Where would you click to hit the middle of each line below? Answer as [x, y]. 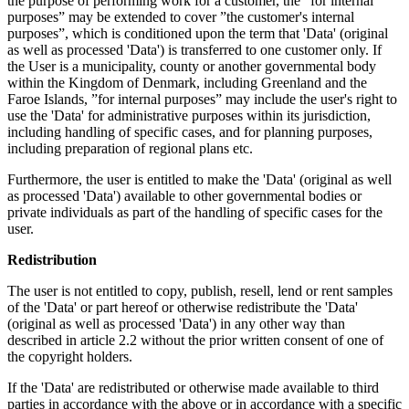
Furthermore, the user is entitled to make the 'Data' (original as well [199, 179]
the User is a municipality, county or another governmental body [192, 66]
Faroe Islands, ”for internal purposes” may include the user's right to [202, 99]
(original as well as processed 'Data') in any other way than [176, 323]
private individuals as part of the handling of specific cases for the [195, 212]
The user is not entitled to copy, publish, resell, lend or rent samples [200, 290]
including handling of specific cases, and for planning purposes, [190, 131]
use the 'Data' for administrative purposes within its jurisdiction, [189, 115]
